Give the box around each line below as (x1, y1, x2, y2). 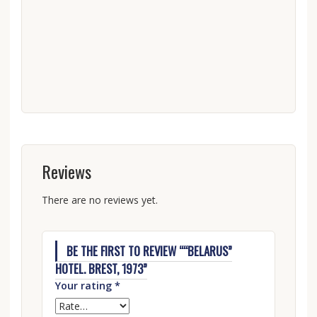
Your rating (54, 278, 115, 292)
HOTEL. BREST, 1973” (54, 259, 147, 277)
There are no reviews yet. (41, 192, 158, 207)
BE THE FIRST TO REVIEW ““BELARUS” (67, 241, 233, 260)
